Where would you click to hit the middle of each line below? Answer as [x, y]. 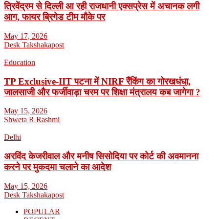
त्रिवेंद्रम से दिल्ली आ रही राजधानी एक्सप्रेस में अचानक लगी [102, 6]
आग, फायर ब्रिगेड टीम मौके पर [55, 17]
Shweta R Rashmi [32, 120]
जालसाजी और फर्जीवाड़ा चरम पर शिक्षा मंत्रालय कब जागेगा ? [102, 92]
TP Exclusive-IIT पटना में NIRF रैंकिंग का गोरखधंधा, [97, 81]
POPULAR [42, 211]
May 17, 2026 [26, 36]
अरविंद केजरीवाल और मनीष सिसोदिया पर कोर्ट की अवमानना [101, 156]
